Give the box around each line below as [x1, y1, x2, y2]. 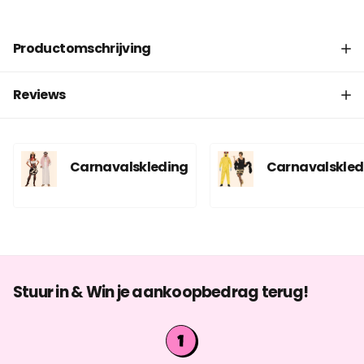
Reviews [13, 84, 66, 104]
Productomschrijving [13, 38, 151, 58]
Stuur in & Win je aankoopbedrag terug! [13, 280, 309, 303]
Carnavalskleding [70, 157, 188, 176]
